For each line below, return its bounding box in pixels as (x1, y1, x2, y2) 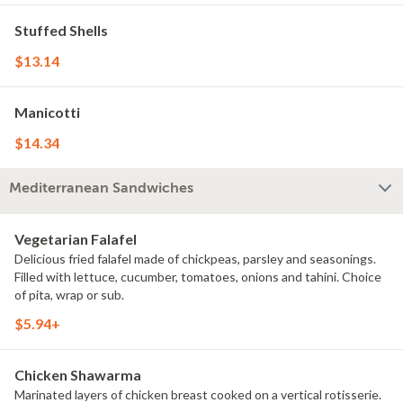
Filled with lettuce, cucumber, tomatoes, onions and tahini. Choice (14, 269, 381, 284)
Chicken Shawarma (14, 366, 141, 383)
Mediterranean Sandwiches (9, 180, 193, 196)
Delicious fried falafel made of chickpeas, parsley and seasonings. (14, 251, 376, 266)
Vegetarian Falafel (14, 230, 137, 247)
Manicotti (14, 103, 80, 121)
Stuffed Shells (14, 22, 108, 39)
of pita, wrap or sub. (14, 287, 124, 302)
